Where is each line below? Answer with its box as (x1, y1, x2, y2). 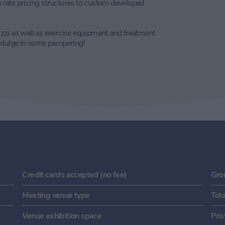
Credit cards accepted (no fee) (22, 169, 127, 180)
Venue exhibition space (22, 210, 102, 221)
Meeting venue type (22, 189, 90, 201)
